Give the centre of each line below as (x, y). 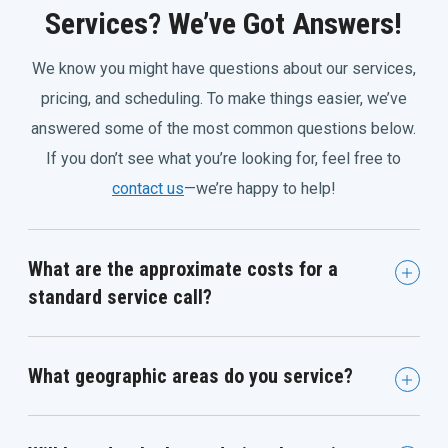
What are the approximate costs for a (183, 269)
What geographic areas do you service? (191, 376)
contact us (147, 189)
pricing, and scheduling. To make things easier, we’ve (223, 99)
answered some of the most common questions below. (224, 129)
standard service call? (120, 297)
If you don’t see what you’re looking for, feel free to (224, 159)
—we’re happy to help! (259, 189)
